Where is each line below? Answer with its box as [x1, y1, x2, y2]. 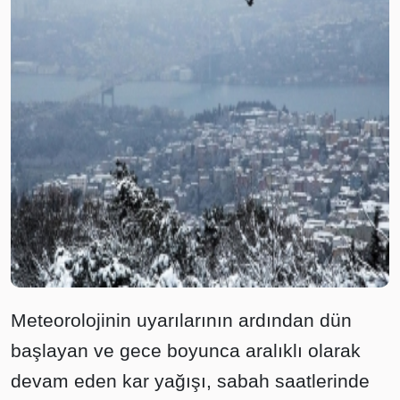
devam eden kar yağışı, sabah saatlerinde [11, 370, 370, 391]
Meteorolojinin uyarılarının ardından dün [11, 309, 352, 330]
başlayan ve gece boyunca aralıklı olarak [11, 339, 361, 361]
